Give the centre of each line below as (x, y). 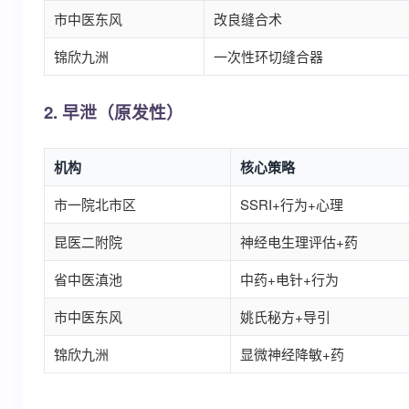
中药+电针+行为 (289, 279)
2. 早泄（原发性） (114, 112)
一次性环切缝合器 (268, 56)
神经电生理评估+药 (299, 241)
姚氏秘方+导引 (285, 316)
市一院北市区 (95, 204)
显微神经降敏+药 (292, 354)
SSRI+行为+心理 (292, 204)
